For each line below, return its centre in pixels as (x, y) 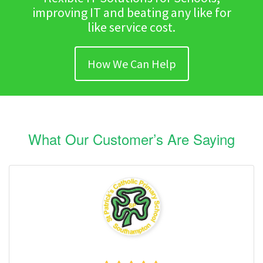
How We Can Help (131, 64)
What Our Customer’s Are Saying (131, 139)
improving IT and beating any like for (131, 13)
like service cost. (131, 27)
